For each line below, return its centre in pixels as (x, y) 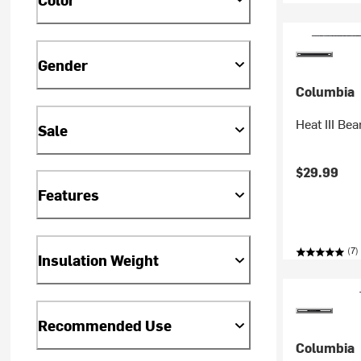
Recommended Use (105, 326)
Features (69, 195)
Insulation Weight (99, 260)
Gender (63, 64)
